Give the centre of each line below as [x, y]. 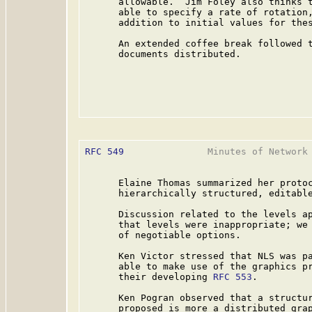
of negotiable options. [163, 235]
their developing [149, 277]
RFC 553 [233, 277]
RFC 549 [104, 151]
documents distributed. [163, 54]
